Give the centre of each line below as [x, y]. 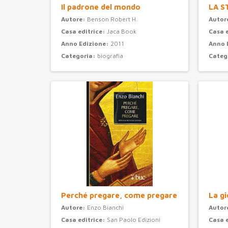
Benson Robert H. [112, 19]
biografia [110, 56]
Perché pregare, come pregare [119, 195]
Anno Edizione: [86, 44]
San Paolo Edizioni [134, 220]
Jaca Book [122, 32]
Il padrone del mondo [101, 7]
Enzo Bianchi [105, 208]
